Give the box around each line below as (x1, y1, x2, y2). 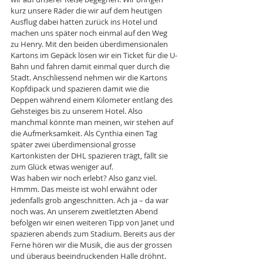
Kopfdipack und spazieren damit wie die (11, 83, 151, 94)
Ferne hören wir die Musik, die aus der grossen (11, 239, 174, 250)
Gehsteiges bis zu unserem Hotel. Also (11, 105, 144, 116)
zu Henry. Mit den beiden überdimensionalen (11, 38, 170, 49)
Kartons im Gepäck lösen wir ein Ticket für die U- (11, 49, 177, 60)
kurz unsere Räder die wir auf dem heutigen (11, 5, 164, 16)
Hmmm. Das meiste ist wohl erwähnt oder (11, 183, 159, 194)
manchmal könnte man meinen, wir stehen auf (11, 116, 175, 127)
